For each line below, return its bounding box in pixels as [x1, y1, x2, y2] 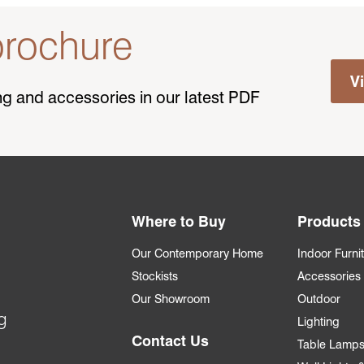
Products [297, 213, 361, 231]
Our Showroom [132, 292, 210, 306]
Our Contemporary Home [132, 246, 263, 261]
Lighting [297, 314, 340, 329]
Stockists [132, 269, 178, 284]
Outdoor [297, 292, 340, 306]
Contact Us [132, 332, 209, 350]
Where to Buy [132, 213, 226, 231]
